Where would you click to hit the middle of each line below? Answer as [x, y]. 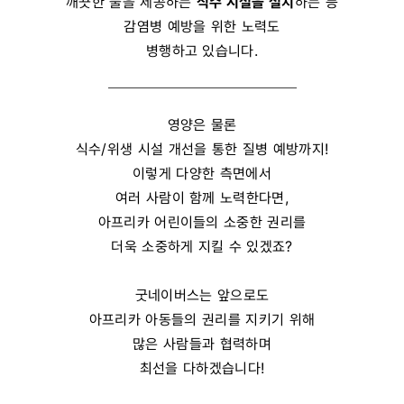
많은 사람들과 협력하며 [202, 343]
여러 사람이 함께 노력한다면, [202, 197]
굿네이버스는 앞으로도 [202, 294]
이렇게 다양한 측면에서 [202, 173]
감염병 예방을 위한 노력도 [202, 26]
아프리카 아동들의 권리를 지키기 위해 [202, 319]
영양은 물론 [202, 124]
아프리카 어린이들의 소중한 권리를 [202, 221]
